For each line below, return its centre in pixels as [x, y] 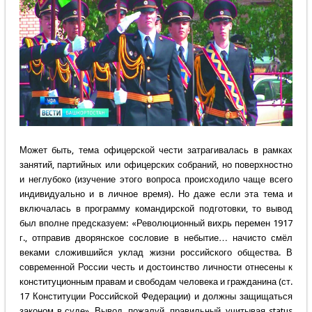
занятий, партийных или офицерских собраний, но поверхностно [156, 165]
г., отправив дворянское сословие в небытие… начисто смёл [156, 238]
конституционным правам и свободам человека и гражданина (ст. [156, 282]
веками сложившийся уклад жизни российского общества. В [156, 253]
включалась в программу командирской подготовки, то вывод [156, 209]
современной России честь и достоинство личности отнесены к [156, 267]
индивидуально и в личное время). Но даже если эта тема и [156, 194]
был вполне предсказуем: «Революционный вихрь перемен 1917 [156, 224]
